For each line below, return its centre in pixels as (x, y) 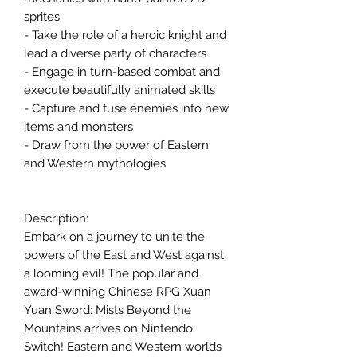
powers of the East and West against (124, 255)
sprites (42, 17)
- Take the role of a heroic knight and (125, 35)
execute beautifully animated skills (120, 90)
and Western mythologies (95, 163)
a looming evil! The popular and (111, 273)
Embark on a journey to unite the (114, 237)
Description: (56, 218)
